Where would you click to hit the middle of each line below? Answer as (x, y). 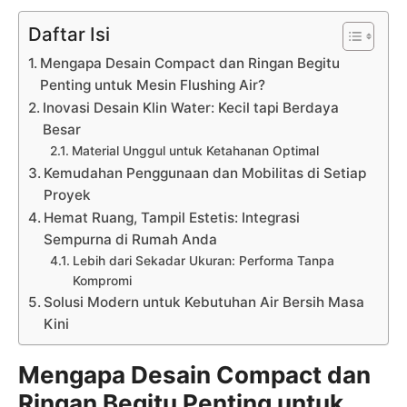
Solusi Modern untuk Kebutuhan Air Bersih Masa (204, 302)
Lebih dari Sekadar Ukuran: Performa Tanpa (203, 260)
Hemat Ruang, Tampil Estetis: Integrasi (172, 217)
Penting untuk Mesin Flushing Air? (153, 84)
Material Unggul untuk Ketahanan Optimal (195, 150)
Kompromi (102, 280)
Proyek (68, 194)
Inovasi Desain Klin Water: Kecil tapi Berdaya (191, 107)
